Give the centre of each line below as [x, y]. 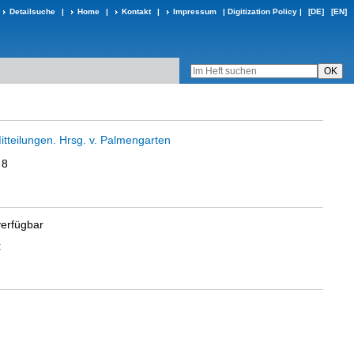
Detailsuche [32, 11]
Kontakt [136, 11]
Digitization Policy [262, 11]
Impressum [195, 11]
